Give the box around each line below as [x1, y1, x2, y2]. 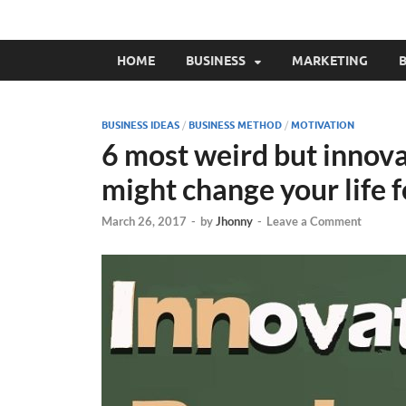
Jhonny [216, 214, 253, 229]
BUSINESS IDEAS [101, 119, 179, 131]
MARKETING [292, 53, 368, 68]
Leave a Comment [266, 214, 362, 229]
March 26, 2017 [101, 214, 187, 229]
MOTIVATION [291, 119, 354, 131]
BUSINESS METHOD [188, 119, 282, 131]
